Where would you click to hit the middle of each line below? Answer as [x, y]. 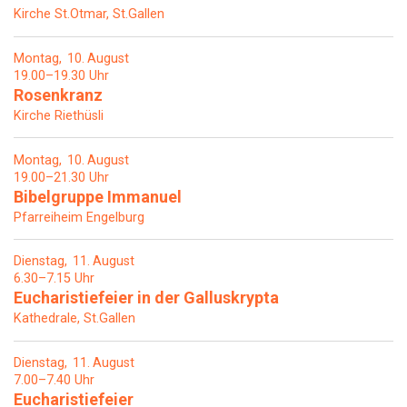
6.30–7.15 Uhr [54, 279]
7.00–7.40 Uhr [54, 381]
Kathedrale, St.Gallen [74, 319]
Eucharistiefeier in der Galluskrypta [146, 298]
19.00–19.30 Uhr [61, 75]
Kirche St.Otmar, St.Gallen [89, 15]
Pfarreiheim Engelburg [79, 217]
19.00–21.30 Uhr [61, 177]
